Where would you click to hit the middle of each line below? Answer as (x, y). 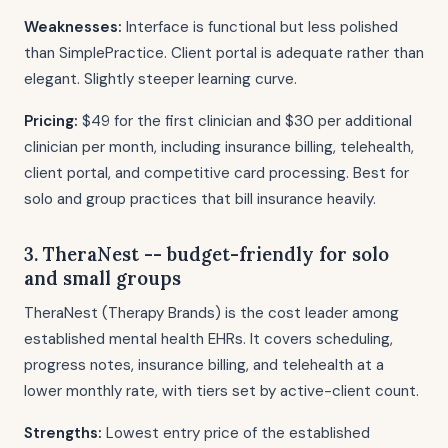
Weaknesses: (73, 27)
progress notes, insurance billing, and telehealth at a (204, 365)
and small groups (102, 278)
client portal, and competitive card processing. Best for (216, 173)
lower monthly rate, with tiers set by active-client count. (221, 391)
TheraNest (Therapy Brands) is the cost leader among (211, 313)
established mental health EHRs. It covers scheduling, (208, 339)
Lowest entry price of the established (236, 433)
